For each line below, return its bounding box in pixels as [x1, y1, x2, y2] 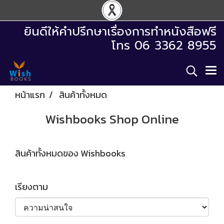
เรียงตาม [15, 180, 54, 193]
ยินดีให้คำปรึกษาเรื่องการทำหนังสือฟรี [24, 22, 216, 40]
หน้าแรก [15, 88, 45, 101]
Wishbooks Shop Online [45, 109, 179, 128]
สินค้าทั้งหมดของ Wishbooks [15, 146, 125, 160]
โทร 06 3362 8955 [111, 36, 216, 54]
